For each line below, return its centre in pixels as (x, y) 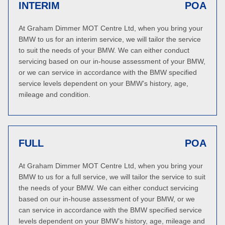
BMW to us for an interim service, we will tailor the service (110, 39)
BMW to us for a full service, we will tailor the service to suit (112, 177)
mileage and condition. (54, 94)
